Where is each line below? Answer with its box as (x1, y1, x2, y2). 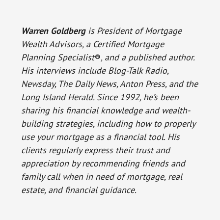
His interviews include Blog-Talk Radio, (21, 65, 168, 76)
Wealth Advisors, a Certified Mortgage (21, 38, 164, 50)
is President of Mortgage (85, 25, 182, 36)
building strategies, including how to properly (21, 118, 195, 129)
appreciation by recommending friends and (21, 158, 185, 169)
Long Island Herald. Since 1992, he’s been (21, 91, 179, 103)
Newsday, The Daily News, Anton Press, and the (21, 78, 198, 89)
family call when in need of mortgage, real (21, 171, 182, 182)
